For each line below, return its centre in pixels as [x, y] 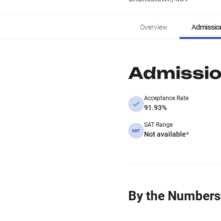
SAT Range [158, 125]
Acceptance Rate [166, 98]
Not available [165, 134]
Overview [154, 27]
